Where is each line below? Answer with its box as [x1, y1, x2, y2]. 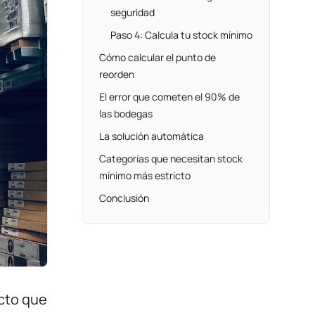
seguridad [110, 6, 155, 19]
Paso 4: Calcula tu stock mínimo [110, 28, 252, 41]
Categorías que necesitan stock [99, 152, 243, 165]
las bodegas [99, 107, 153, 120]
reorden [99, 67, 134, 81]
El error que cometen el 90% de [99, 90, 240, 103]
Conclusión [99, 191, 149, 205]
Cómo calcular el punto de [99, 51, 216, 64]
